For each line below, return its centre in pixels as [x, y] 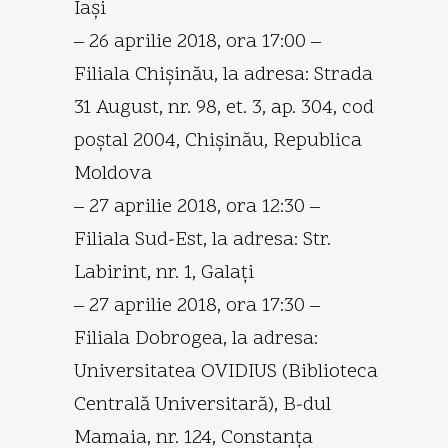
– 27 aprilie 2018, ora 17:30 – [197, 305]
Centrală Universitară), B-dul [202, 404]
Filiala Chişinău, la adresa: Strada [223, 74]
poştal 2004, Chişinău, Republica [218, 140]
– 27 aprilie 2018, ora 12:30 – [197, 206]
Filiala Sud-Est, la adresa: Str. [202, 239]
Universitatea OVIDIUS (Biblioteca [226, 371]
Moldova [113, 173]
